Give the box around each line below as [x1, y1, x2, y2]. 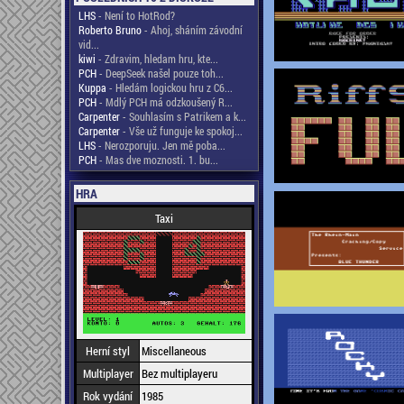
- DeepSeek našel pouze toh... [96, 66, 224, 80]
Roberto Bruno [78, 23, 142, 37]
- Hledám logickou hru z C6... [106, 80, 233, 95]
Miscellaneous [142, 343, 207, 359]
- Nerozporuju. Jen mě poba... [96, 138, 225, 152]
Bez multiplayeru [142, 365, 217, 381]
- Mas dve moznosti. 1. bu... [96, 152, 218, 167]
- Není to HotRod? [96, 8, 175, 23]
